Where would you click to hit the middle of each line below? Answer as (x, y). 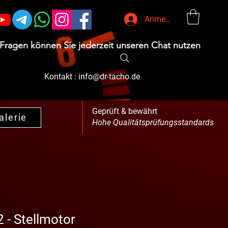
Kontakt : (61, 76)
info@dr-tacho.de (109, 76)
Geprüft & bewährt (126, 111)
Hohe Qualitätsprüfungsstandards (153, 122)
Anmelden (163, 19)
